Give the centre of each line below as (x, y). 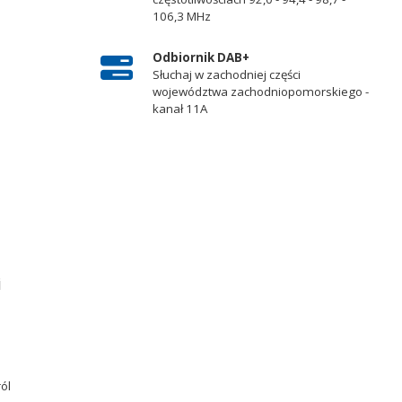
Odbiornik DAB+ (201, 57)
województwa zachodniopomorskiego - (260, 91)
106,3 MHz (181, 17)
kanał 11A (179, 108)
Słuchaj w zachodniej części (226, 74)
